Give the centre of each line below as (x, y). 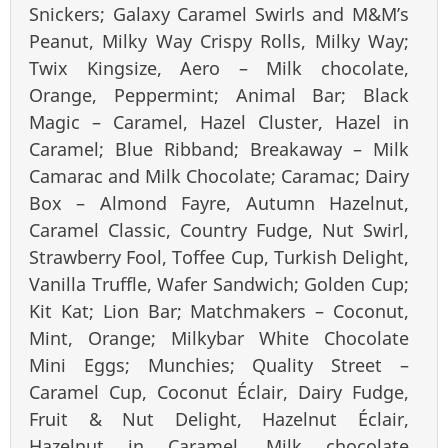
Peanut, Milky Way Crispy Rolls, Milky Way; (219, 40)
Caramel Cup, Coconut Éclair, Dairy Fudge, (219, 391)
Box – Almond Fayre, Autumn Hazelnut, (219, 202)
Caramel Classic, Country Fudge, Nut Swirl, (219, 229)
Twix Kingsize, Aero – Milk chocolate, (219, 67)
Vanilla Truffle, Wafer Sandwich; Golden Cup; (219, 283)
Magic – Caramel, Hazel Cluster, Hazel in (219, 121)
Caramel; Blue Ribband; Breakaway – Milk (219, 148)
